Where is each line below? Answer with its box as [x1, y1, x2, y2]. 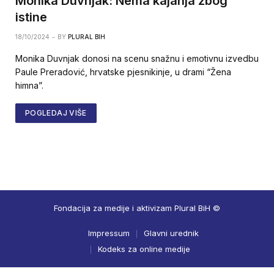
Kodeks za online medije [98, 244, 190, 254]
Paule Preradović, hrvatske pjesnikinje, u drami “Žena [15, 67, 231, 78]
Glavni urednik [143, 228, 199, 239]
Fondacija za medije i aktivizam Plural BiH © [54, 203, 220, 213]
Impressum [87, 228, 130, 239]
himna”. [15, 80, 43, 91]
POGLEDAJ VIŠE [25, 108, 87, 118]
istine [15, 10, 47, 25]
